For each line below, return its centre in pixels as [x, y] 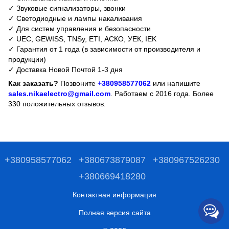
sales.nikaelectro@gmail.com [59, 93]
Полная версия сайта [114, 212]
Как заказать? [33, 83]
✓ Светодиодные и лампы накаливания [75, 18]
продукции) [27, 59]
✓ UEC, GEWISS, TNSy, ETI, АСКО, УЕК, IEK [82, 39]
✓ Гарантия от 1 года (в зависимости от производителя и [104, 49]
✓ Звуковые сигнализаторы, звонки [67, 8]
